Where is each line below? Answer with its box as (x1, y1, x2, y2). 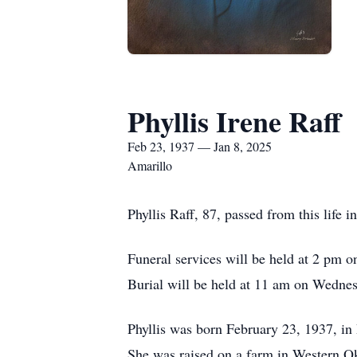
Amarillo (127, 157, 172, 174)
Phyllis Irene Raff (127, 100, 341, 142)
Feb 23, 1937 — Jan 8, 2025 (127, 138, 272, 155)
